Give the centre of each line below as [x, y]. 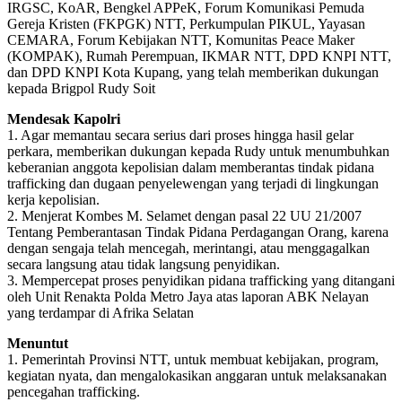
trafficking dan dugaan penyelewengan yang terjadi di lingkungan [193, 183]
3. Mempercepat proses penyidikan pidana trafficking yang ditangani [201, 280]
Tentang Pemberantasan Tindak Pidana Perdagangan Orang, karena [198, 232]
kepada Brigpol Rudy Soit [81, 88]
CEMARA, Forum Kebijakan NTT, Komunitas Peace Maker [181, 39]
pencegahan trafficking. [74, 391]
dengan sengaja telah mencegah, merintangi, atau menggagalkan [188, 248]
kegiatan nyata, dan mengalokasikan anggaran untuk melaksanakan [197, 375]
